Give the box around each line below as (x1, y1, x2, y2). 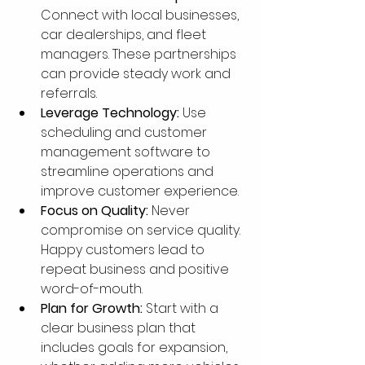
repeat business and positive (41, 260, 232, 279)
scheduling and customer (41, 123, 210, 143)
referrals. (41, 84, 97, 103)
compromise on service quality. (41, 221, 244, 240)
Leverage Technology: (41, 103, 179, 123)
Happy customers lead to (41, 240, 208, 260)
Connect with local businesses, (41, 6, 242, 25)
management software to (41, 143, 213, 162)
